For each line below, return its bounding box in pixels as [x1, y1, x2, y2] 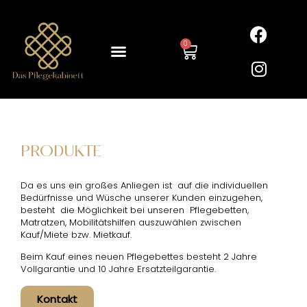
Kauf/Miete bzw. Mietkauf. [21, 228, 137, 241]
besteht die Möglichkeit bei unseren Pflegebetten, [21, 204, 249, 217]
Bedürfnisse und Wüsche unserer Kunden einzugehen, [21, 191, 262, 204]
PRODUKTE [21, 145, 102, 160]
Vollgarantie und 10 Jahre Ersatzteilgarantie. [21, 262, 216, 276]
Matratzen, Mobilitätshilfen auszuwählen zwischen [21, 216, 241, 229]
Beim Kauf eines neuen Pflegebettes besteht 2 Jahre [21, 250, 257, 264]
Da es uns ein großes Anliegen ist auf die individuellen [21, 179, 268, 192]
